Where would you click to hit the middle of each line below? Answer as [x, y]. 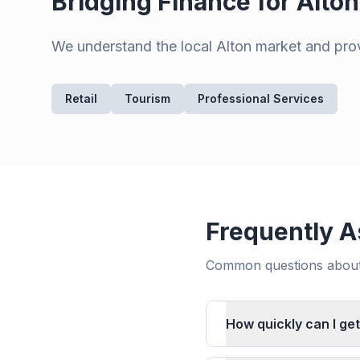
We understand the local [134, 46]
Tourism [147, 98]
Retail [81, 98]
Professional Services [261, 98]
